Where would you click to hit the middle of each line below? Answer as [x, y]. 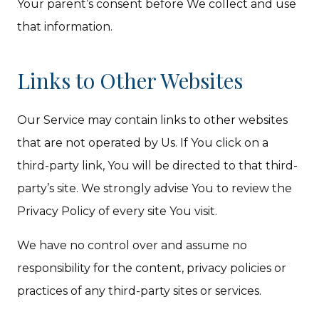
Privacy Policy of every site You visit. [117, 211]
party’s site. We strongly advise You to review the [155, 188]
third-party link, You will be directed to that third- [158, 166]
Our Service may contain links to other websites [153, 120]
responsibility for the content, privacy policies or [152, 268]
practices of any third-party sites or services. [140, 291]
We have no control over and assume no [132, 245]
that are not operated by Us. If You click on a [143, 143]
